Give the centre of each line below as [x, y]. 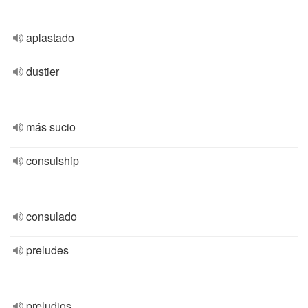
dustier [43, 71]
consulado [52, 216]
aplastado [50, 37]
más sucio [51, 127]
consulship [53, 161]
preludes [47, 250]
